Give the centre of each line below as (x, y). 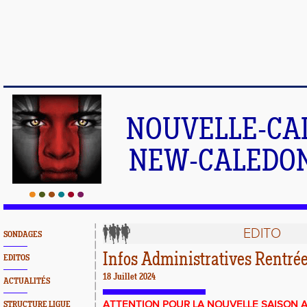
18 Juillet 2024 (129, 278)
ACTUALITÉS (27, 281)
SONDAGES (23, 235)
